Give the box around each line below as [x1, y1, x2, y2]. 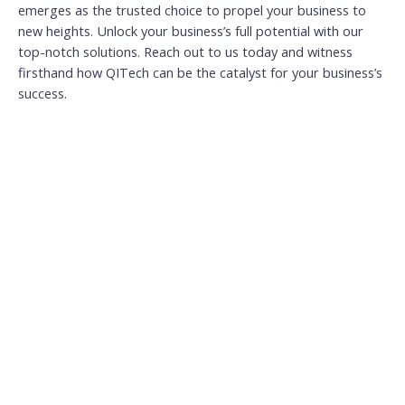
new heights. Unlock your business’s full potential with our [18, 22, 363, 41]
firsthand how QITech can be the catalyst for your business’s [18, 63, 382, 82]
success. [18, 84, 67, 103]
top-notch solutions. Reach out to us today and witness [18, 42, 353, 61]
